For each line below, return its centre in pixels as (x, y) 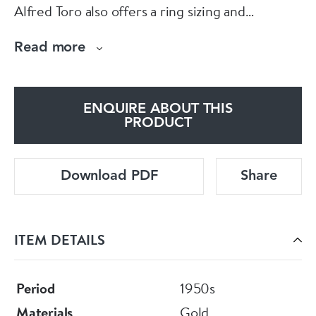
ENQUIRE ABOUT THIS (158, 110)
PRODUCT (158, 124)
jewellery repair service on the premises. (137, 32)
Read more (50, 48)
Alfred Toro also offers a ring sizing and (130, 11)
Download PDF (109, 177)
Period (36, 288)
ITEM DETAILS (60, 240)
